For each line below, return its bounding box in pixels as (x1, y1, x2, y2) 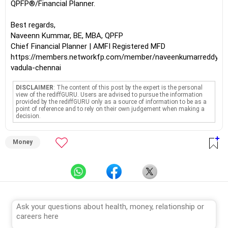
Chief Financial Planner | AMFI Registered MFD (11, 42, 165, 51)
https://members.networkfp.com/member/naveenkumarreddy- (11, 52, 221, 62)
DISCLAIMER (16, 84, 54, 91)
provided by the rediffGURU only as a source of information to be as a (16, 98, 207, 105)
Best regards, (11, 20, 55, 30)
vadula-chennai (11, 63, 61, 72)
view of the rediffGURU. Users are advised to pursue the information (16, 91, 203, 98)
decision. (16, 112, 41, 120)
